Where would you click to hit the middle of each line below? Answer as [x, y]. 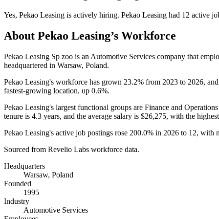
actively [85, 15]
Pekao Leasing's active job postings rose [67, 132]
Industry [17, 201]
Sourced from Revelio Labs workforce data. [72, 149]
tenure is [18, 116]
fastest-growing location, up [48, 90]
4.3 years [46, 116]
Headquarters [24, 166]
